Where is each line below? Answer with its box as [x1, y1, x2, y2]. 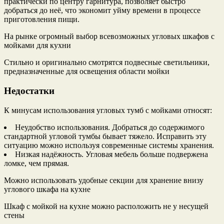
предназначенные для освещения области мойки [4, 67, 169, 76]
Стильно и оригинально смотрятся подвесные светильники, [4, 58, 209, 67]
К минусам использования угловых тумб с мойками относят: [4, 105, 212, 114]
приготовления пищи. [4, 15, 79, 24]
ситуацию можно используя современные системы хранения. [4, 140, 214, 149]
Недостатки [4, 85, 54, 96]
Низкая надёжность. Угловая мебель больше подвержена [15, 149, 208, 158]
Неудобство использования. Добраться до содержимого [15, 122, 204, 131]
